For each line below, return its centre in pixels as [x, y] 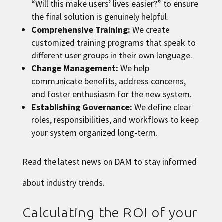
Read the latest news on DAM [77, 161]
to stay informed [164, 161]
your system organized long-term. [94, 132]
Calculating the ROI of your [110, 212]
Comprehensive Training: [81, 29]
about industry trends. [63, 182]
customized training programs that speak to [113, 42]
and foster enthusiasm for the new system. [111, 94]
